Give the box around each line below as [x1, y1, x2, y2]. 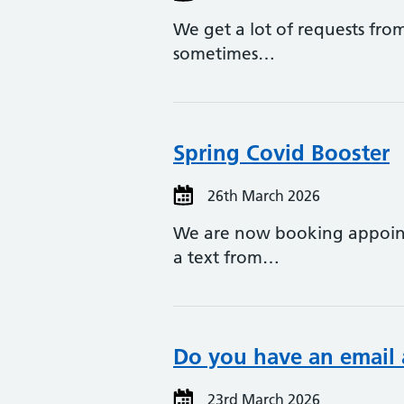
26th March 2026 [204, 187, 320, 205]
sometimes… [173, 43, 275, 64]
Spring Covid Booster [173, 140, 390, 166]
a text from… [173, 247, 280, 268]
